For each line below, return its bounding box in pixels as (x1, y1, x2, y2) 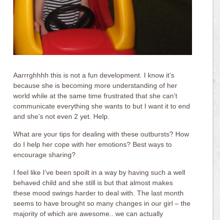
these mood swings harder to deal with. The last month (13, 189, 184, 197)
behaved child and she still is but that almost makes (13, 179, 173, 187)
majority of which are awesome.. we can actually (13, 210, 164, 218)
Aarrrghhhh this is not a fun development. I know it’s (13, 71, 175, 80)
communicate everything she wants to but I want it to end (13, 102, 191, 110)
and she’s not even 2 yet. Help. (13, 112, 110, 121)
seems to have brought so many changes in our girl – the (13, 199, 191, 208)
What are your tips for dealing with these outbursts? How (13, 130, 190, 138)
